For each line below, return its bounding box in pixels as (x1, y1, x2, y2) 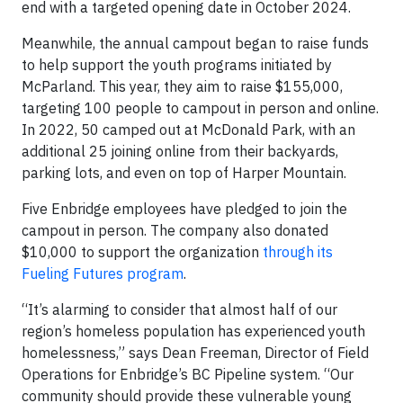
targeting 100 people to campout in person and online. (22, 98, 379, 117)
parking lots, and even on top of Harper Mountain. (22, 163, 346, 182)
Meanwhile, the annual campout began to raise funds (22, 33, 369, 52)
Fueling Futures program (22, 264, 184, 282)
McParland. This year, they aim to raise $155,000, (22, 76, 343, 95)
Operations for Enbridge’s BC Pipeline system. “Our (22, 364, 354, 383)
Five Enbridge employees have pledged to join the (22, 199, 347, 218)
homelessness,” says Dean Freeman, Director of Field (22, 343, 369, 362)
